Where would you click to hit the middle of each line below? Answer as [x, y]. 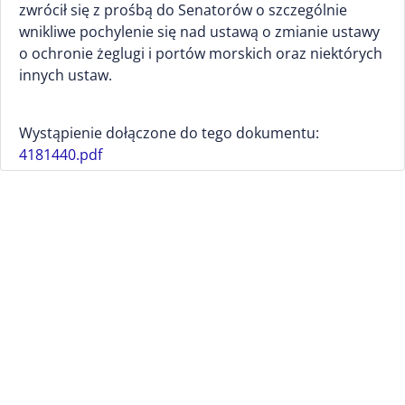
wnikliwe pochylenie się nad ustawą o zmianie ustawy [199, 32]
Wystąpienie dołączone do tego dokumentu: [169, 133]
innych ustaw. [66, 75]
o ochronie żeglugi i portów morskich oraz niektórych [201, 53]
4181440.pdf [61, 155]
